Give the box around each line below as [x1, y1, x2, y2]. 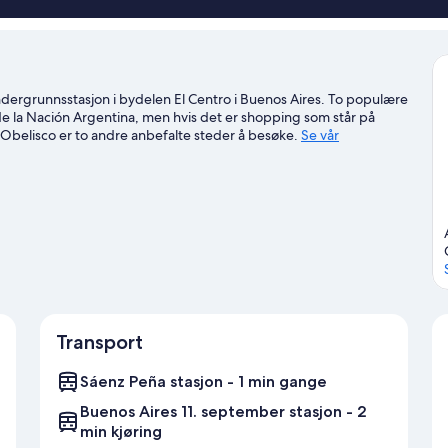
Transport [56, 329, 143, 354]
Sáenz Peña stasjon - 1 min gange [80, 371, 327, 391]
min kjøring [80, 421, 162, 441]
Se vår [301, 126, 339, 145]
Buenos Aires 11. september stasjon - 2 [80, 401, 367, 421]
